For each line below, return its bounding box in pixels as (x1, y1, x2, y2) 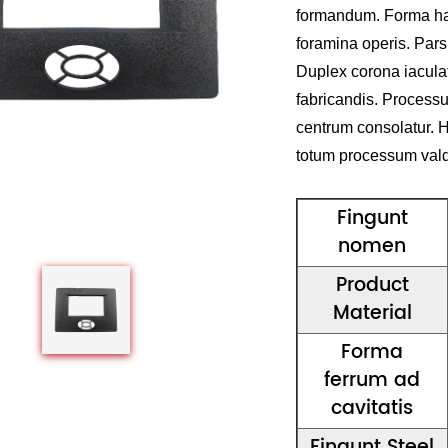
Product (335, 269, 409, 301)
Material (332, 297, 412, 329)
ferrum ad (324, 364, 421, 396)
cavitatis (331, 392, 414, 424)
